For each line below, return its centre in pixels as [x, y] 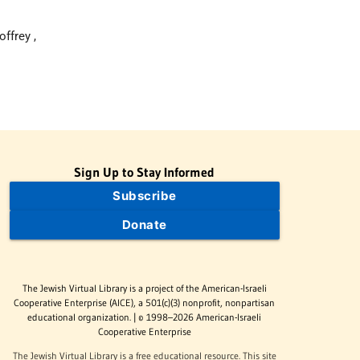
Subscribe [145, 196]
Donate [144, 225]
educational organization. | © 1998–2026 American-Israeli [145, 317]
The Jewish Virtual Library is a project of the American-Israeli [144, 288]
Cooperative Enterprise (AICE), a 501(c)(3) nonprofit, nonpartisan [145, 302]
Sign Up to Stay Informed [145, 172]
